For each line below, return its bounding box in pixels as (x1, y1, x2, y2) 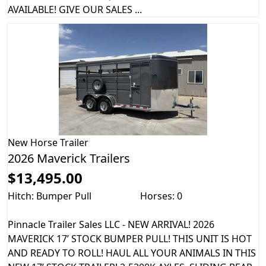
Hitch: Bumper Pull (8, 189, 91, 202)
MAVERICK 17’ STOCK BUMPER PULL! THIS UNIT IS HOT (8, 232, 252, 245)
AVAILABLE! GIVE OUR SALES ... (8, 3, 142, 17)
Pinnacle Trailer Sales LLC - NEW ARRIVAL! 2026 (8, 217, 214, 231)
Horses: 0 (140, 189, 182, 202)
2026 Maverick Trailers (8, 150, 130, 166)
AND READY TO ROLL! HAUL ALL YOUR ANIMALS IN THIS (8, 246, 256, 259)
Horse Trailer (30, 135, 88, 149)
